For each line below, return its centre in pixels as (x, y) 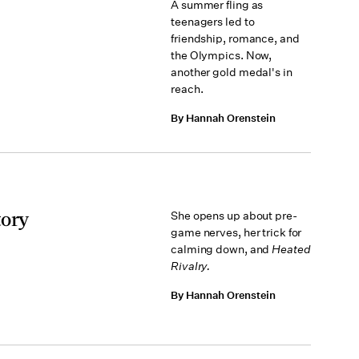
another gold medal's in (232, 72)
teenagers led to (213, 22)
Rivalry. (191, 266)
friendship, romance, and (235, 38)
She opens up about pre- (234, 216)
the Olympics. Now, (222, 55)
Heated (291, 249)
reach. (187, 89)
